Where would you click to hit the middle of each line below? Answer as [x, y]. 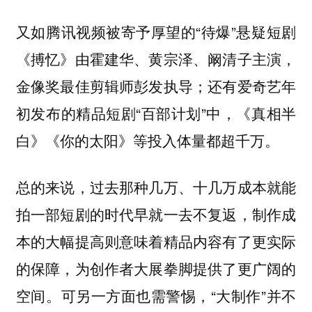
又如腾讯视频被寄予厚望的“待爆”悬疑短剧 [156, 32]
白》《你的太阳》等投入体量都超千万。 [147, 140]
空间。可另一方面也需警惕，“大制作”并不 [156, 295]
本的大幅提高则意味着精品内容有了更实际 [156, 241]
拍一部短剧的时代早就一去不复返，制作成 [156, 213]
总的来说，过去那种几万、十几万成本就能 [156, 186]
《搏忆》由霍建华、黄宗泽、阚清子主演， [156, 59]
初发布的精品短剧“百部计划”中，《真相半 [156, 113]
